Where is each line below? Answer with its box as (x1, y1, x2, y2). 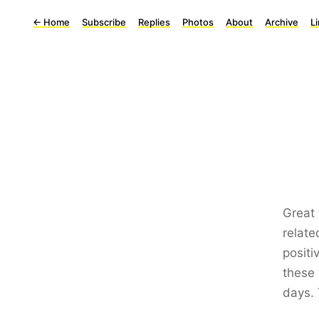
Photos (182, 16, 214, 28)
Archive (265, 16, 298, 28)
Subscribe (82, 16, 126, 28)
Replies (138, 16, 170, 28)
